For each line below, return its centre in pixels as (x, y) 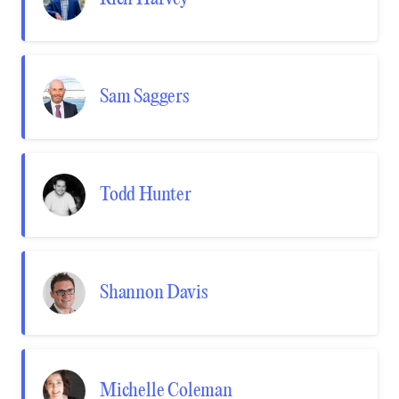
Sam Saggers (144, 97)
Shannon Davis (154, 293)
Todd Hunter (146, 195)
